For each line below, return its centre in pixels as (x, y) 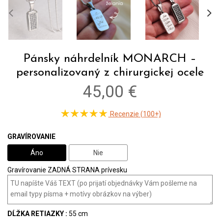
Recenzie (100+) (135, 114)
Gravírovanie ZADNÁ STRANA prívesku (67, 170)
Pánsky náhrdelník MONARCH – (110, 59)
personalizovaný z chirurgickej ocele (110, 73)
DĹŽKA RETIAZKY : (37, 214)
